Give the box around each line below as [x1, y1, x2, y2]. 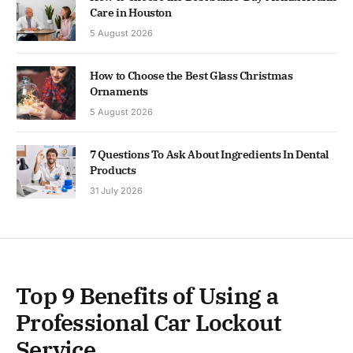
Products [90, 163, 136, 178]
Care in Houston [90, 5, 172, 20]
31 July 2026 [90, 185, 143, 197]
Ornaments [90, 84, 148, 99]
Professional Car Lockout [16, 307, 282, 338]
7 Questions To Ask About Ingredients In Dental [90, 147, 329, 162]
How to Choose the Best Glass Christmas [90, 69, 293, 84]
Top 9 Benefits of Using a [16, 281, 278, 311]
